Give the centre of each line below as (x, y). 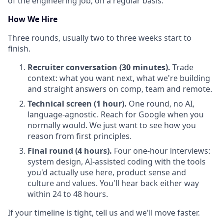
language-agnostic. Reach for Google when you (116, 114)
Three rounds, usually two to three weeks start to (100, 38)
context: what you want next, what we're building (119, 78)
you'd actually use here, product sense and (107, 172)
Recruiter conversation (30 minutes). (99, 67)
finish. (19, 49)
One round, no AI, (161, 104)
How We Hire (33, 19)
